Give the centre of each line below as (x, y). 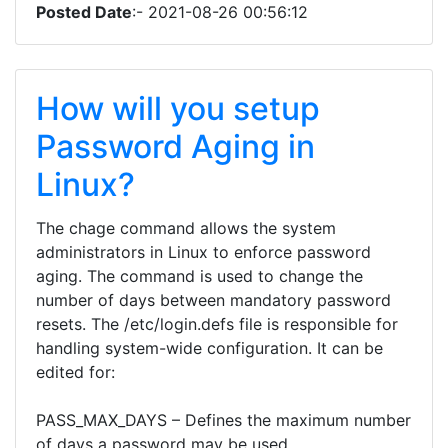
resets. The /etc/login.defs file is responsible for (217, 324)
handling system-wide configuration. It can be (209, 348)
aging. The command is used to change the (199, 276)
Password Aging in (175, 146)
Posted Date (84, 12)
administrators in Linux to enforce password (203, 252)
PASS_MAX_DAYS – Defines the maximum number (223, 420)
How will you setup (178, 108)
